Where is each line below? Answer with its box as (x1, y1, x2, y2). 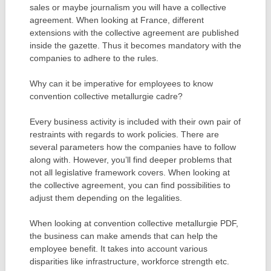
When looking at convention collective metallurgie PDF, (29, 218, 238, 228)
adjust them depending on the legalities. (29, 192, 182, 203)
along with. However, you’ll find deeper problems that (29, 154, 232, 165)
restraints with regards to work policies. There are (29, 129, 219, 139)
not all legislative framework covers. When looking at (29, 167, 230, 177)
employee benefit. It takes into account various (29, 243, 207, 253)
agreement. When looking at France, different (29, 15, 204, 25)
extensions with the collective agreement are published (29, 27, 239, 38)
